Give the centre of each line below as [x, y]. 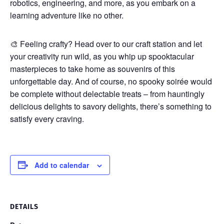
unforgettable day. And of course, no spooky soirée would [111, 81]
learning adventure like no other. [67, 15]
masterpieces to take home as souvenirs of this [92, 68]
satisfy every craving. [47, 118]
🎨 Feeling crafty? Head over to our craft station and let [106, 43]
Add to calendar [62, 165]
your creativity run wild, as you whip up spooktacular [102, 56]
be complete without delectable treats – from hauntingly [107, 93]
